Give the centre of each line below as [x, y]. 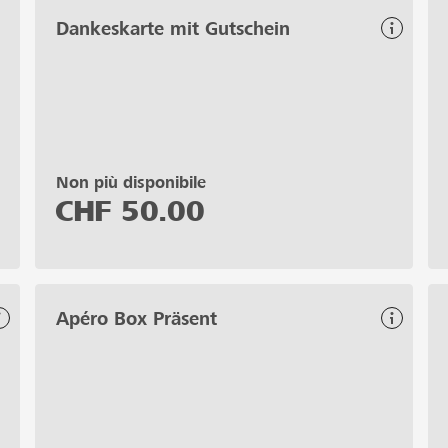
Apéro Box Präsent [136, 318]
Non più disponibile [131, 182]
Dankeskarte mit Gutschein [173, 28]
